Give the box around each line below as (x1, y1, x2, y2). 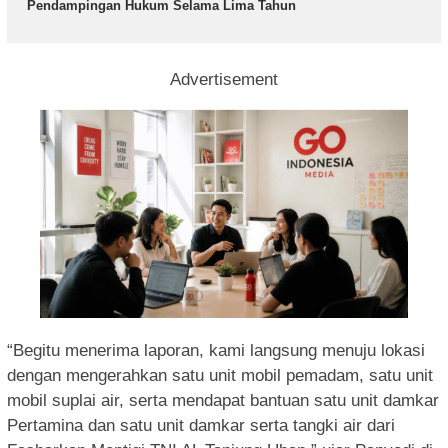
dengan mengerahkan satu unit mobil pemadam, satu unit (7, 365, 433, 385)
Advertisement (170, 69, 278, 89)
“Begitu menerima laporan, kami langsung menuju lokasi (7, 340, 425, 360)
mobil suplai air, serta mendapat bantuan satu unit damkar (7, 390, 439, 410)
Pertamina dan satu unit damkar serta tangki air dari (7, 415, 395, 435)
